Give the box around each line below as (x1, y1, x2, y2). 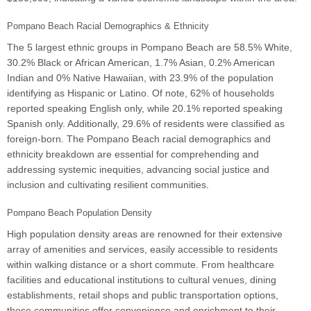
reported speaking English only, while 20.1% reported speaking (7, 103, 283, 115)
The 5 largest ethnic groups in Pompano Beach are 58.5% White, (7, 42, 292, 53)
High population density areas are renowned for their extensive (7, 228, 283, 240)
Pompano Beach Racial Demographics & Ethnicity (7, 21, 209, 32)
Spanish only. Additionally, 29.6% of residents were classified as (7, 118, 285, 130)
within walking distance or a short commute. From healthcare (7, 259, 274, 271)
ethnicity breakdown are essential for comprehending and (7, 149, 259, 160)
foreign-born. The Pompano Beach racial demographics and (7, 133, 271, 145)
